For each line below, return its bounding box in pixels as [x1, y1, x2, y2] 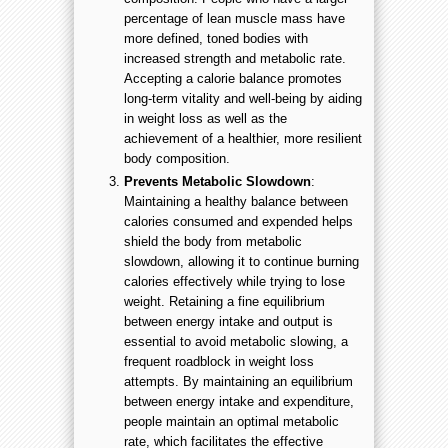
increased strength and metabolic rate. [124, 51, 346, 67]
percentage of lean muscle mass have [124, 11, 345, 27]
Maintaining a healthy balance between [124, 194, 348, 210]
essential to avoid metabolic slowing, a [124, 334, 348, 350]
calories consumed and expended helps [124, 214, 353, 230]
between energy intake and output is [124, 314, 333, 330]
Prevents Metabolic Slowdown [124, 174, 311, 190]
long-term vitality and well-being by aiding [124, 91, 362, 107]
